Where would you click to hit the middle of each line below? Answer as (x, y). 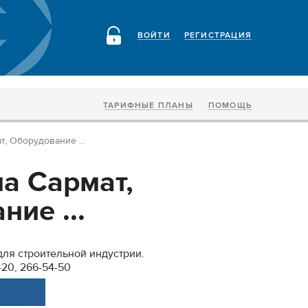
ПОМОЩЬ (230, 106)
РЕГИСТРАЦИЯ (218, 35)
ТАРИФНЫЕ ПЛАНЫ (148, 106)
